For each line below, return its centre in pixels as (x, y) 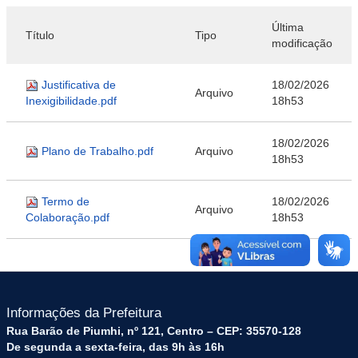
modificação (302, 43)
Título (40, 35)
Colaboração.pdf (68, 217)
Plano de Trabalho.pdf (97, 151)
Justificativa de (79, 85)
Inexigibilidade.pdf (71, 101)
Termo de (66, 201)
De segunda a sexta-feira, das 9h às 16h (115, 347)
